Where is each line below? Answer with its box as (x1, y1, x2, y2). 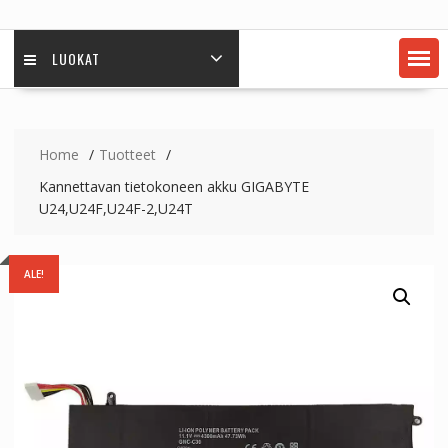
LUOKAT (51, 48, 100, 69)
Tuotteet (98, 145, 156, 164)
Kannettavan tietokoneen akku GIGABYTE (38, 177, 309, 196)
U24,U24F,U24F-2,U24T (38, 199, 193, 218)
